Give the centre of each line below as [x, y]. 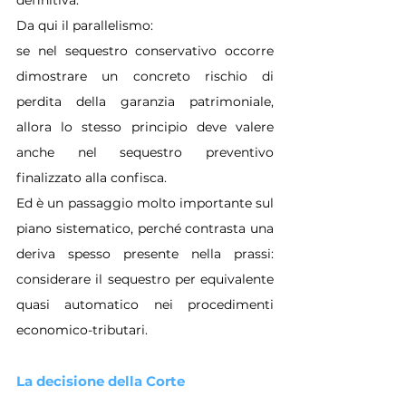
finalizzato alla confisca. [92, 177]
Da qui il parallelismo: [85, 25]
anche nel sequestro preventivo [145, 152]
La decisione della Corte [101, 381]
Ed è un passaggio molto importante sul [145, 203]
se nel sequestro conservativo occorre [145, 50]
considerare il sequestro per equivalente [145, 279]
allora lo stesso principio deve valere [145, 126]
